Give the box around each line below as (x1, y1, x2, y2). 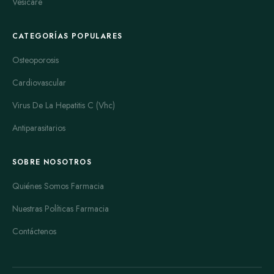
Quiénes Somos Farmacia (12, 179, 104, 192)
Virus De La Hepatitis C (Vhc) (12, 98, 115, 111)
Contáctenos (12, 224, 56, 237)
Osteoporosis (12, 53, 59, 66)
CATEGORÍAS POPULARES (12, 30, 122, 42)
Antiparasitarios (12, 121, 65, 134)
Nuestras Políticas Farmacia (12, 202, 109, 215)
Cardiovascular (12, 76, 66, 89)
